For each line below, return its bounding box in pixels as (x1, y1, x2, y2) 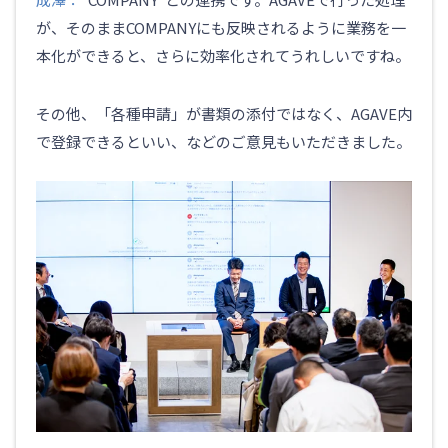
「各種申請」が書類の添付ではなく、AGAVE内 (96, 103, 412, 125)
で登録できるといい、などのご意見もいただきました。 (36, 131, 411, 153)
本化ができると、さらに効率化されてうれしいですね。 (36, 45, 410, 67)
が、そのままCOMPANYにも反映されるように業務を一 (36, 17, 406, 39)
